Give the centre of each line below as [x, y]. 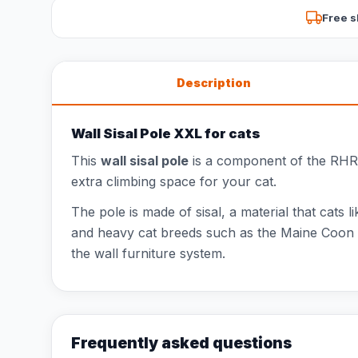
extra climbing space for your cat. [174, 181]
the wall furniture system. [148, 253]
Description [213, 83]
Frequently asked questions [181, 343]
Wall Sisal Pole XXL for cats [166, 133]
